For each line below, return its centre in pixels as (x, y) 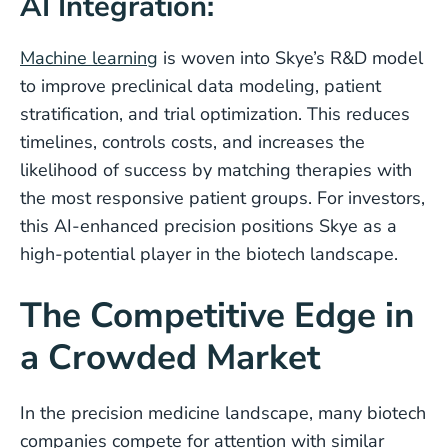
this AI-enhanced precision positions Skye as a (208, 226)
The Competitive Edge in (217, 315)
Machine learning (89, 58)
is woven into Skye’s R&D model (290, 58)
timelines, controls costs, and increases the (192, 142)
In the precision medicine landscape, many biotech (223, 413)
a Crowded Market (170, 357)
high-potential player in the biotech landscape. (209, 254)
